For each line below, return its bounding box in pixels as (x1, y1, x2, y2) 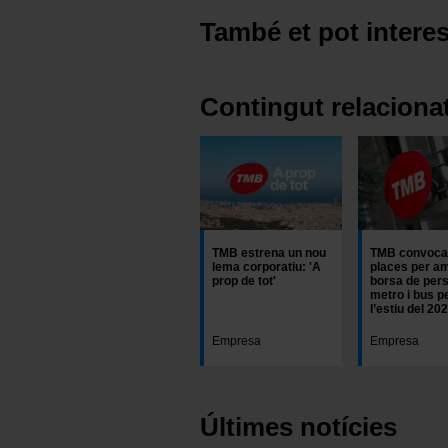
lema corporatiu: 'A (212, 260, 321, 275)
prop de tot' (212, 274, 276, 289)
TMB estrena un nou (212, 246, 326, 261)
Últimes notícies (200, 412, 397, 442)
